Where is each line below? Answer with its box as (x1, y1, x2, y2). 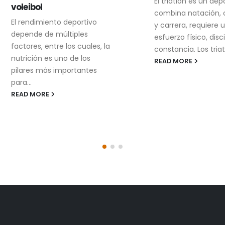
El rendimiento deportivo (5, 17, 90, 27)
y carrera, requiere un (148, 20, 223, 30)
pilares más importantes (5, 65, 90, 75)
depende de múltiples (5, 29, 81, 39)
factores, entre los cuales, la (5, 41, 103, 51)
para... (5, 77, 25, 87)
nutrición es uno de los (5, 53, 84, 63)
